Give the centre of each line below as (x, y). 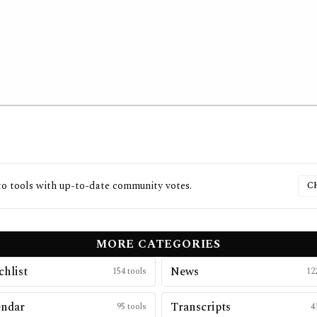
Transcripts (201, 307)
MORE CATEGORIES (158, 244)
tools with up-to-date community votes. (99, 186)
